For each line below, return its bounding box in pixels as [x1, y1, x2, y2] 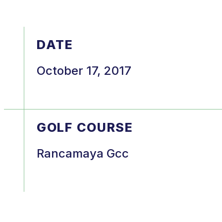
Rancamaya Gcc [37, 146, 129, 161]
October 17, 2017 [37, 63, 131, 78]
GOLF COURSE [37, 119, 133, 135]
